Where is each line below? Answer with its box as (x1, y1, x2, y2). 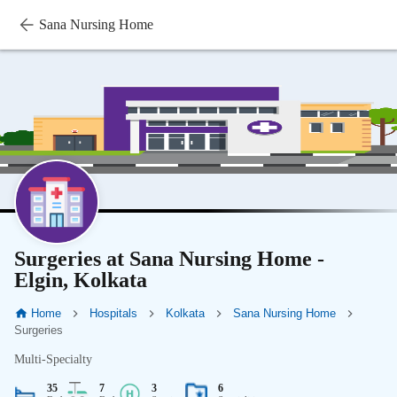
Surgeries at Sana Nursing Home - (14, 247, 324, 270)
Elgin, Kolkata (14, 269, 147, 292)
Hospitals (89, 307, 137, 320)
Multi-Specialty (14, 353, 92, 367)
